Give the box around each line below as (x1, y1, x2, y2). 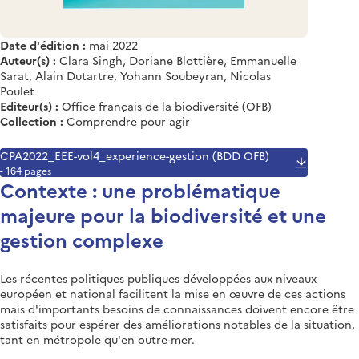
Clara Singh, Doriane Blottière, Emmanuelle (59, 51, 296, 68)
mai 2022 (89, 36, 138, 53)
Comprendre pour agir (67, 112, 190, 129)
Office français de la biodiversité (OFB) (62, 97, 272, 114)
